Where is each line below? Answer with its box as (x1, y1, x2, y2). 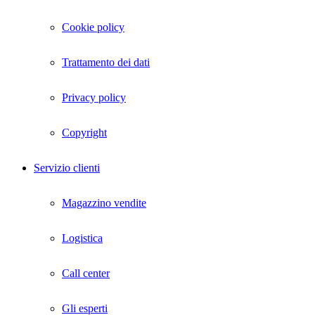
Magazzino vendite (62, 197, 146, 210)
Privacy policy (62, 91, 126, 104)
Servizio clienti (34, 162, 100, 174)
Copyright (62, 127, 107, 139)
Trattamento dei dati (62, 56, 150, 69)
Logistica (62, 232, 103, 245)
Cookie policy (62, 21, 124, 34)
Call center (62, 267, 110, 280)
